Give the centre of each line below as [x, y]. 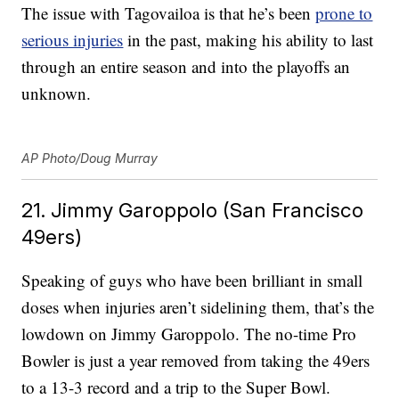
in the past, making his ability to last [248, 40]
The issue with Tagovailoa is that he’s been [169, 13]
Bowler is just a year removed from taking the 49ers [196, 361]
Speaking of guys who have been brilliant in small [192, 281]
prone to [344, 13]
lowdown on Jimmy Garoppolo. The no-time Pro [189, 334]
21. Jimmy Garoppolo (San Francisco [193, 210]
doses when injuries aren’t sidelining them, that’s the [198, 307]
